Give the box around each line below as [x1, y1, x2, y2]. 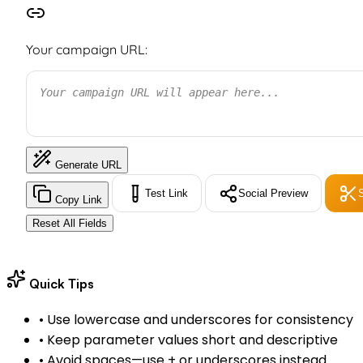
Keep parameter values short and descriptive [44, 331, 338, 350]
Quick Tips [26, 275, 94, 293]
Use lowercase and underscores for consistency [44, 310, 353, 330]
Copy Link [55, 193, 102, 206]
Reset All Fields [32, 216, 107, 229]
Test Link [145, 187, 188, 200]
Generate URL [55, 159, 122, 172]
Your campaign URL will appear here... [40, 86, 280, 100]
